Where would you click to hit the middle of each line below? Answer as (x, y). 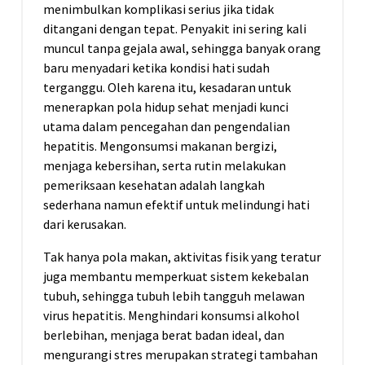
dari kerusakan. (85, 224)
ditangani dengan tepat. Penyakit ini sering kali (175, 29)
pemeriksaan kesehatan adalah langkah (154, 185)
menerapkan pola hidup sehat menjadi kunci (166, 107)
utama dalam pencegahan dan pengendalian (167, 127)
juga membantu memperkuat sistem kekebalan (176, 277)
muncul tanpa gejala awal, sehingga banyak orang (182, 48)
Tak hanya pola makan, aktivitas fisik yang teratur (182, 257)
